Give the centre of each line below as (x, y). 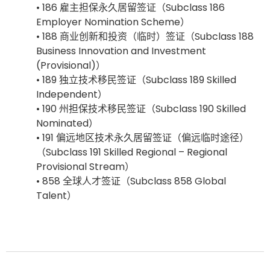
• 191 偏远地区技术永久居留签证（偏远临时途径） (143, 137)
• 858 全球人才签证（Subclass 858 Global (131, 181)
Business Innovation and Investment (121, 51)
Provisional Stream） (85, 166)
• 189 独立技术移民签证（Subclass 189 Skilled (136, 80)
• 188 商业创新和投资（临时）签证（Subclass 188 (145, 36)
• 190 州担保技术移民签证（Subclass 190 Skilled (141, 108)
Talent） (56, 195)
